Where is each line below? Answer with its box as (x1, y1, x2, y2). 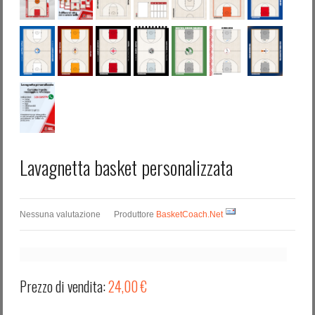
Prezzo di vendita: (20, 275, 108, 297)
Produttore (114, 209, 154, 219)
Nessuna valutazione (20, 209, 103, 219)
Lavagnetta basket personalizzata (20, 153, 233, 181)
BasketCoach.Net (156, 209, 223, 219)
